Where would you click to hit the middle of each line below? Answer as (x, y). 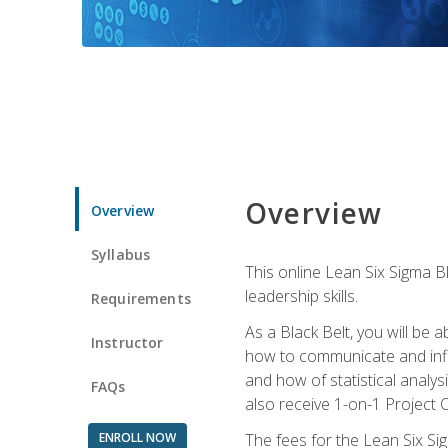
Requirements (141, 298)
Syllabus (121, 254)
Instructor (127, 342)
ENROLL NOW (137, 437)
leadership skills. (301, 295)
